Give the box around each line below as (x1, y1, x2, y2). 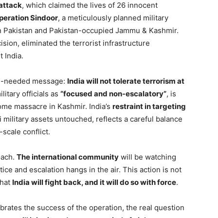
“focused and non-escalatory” (60, 89, 166, 98)
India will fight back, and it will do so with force (12, 178, 176, 187)
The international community (17, 152, 119, 162)
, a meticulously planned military (58, 13, 168, 22)
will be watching (119, 152, 176, 162)
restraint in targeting (112, 102, 186, 111)
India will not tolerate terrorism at (67, 76, 184, 86)
